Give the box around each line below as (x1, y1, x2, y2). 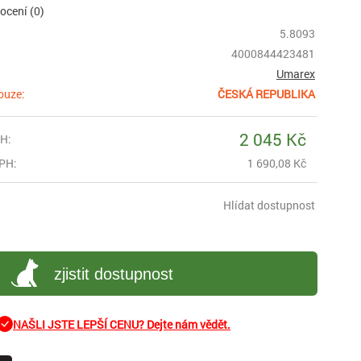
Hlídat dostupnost (223, 197, 315, 213)
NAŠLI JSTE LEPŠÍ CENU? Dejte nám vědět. (13, 316, 230, 332)
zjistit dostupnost (54, 264, 173, 283)
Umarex (276, 66, 315, 81)
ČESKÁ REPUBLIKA (218, 86, 315, 102)
